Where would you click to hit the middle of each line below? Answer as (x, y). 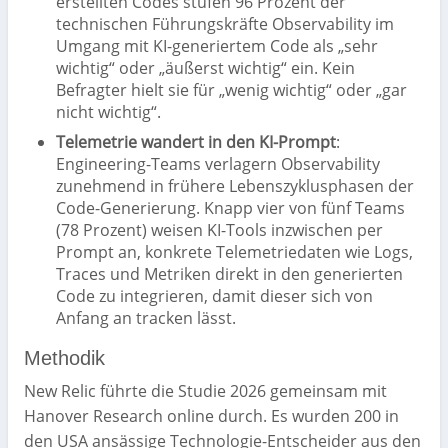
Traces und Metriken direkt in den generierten (229, 273)
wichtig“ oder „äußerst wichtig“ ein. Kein (205, 67)
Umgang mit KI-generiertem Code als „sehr (217, 45)
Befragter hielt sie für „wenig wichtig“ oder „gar (231, 89)
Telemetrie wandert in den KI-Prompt (196, 141)
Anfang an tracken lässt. (146, 317)
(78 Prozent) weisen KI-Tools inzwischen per (219, 229)
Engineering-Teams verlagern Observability (218, 163)
